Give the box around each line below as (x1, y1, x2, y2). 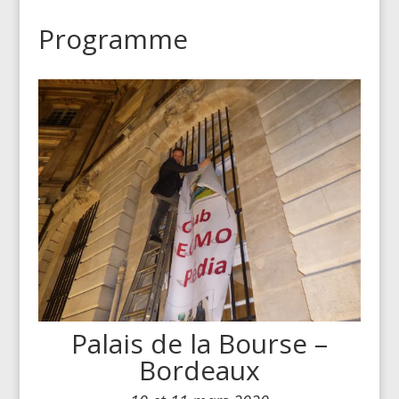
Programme (37, 20, 188, 57)
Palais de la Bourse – (70, 324, 328, 362)
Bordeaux (138, 351, 260, 388)
